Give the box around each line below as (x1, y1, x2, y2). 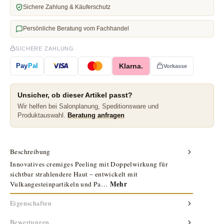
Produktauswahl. (17, 111, 67, 119)
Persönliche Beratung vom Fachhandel (23, 24, 129, 32)
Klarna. (119, 61, 143, 70)
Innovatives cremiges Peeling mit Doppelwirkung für (10, 159, 168, 168)
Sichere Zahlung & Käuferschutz (23, 3, 110, 10)
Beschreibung (10, 146, 50, 156)
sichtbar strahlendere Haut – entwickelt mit (10, 169, 138, 178)
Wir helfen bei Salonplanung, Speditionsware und (17, 102, 158, 110)
